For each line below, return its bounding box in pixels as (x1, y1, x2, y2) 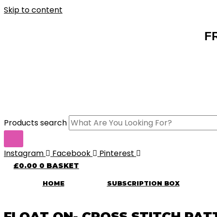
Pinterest (99, 148, 134, 159)
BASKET (46, 161, 79, 170)
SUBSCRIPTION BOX (107, 180, 180, 187)
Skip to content (4, 4, 62, 15)
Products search (4, 117, 69, 128)
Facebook (52, 148, 91, 159)
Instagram (4, 148, 44, 159)
